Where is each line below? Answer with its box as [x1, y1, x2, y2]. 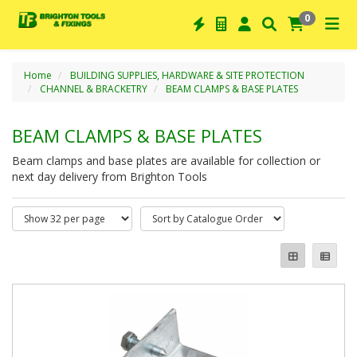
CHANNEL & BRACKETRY [40, 82, 147, 96]
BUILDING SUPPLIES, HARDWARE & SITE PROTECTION [70, 69, 304, 82]
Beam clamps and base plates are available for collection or [12, 153, 320, 168]
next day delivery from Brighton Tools [12, 169, 207, 184]
